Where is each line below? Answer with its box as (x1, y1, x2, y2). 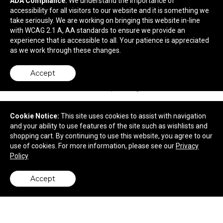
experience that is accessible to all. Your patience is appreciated (10, 36, 209, 44)
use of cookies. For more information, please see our (10, 142, 176, 150)
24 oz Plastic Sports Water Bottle (54, 1, 176, 10)
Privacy (176, 142, 199, 150)
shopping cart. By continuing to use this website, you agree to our (10, 132, 213, 140)
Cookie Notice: (10, 112, 59, 120)
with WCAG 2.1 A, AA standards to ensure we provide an (10, 26, 185, 34)
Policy (10, 152, 28, 160)
